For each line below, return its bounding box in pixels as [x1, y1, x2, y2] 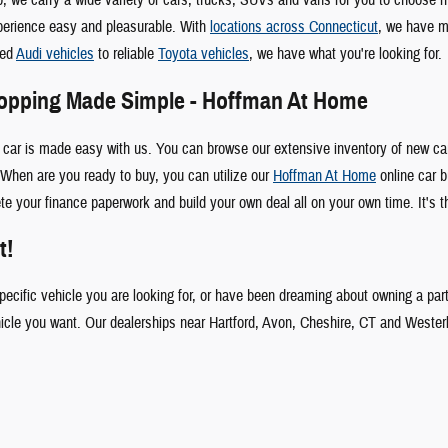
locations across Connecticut [210, 16, 378, 37]
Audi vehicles [16, 43, 94, 64]
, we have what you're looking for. [249, 43, 442, 64]
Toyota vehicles [158, 43, 249, 64]
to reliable [94, 43, 158, 64]
